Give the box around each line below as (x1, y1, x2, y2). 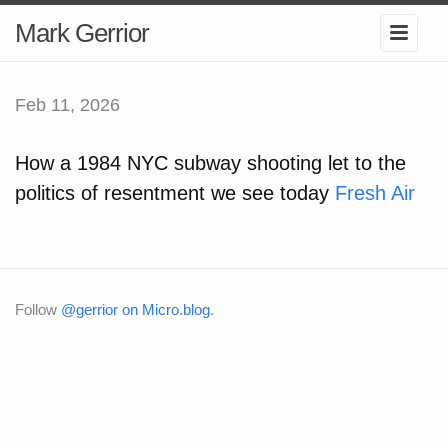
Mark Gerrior (15, 18, 149, 48)
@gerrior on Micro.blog (61, 301, 210, 318)
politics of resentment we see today (15, 182, 335, 204)
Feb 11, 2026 (15, 95, 120, 115)
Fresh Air (335, 182, 415, 204)
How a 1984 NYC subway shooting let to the (15, 152, 406, 174)
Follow (15, 301, 61, 318)
